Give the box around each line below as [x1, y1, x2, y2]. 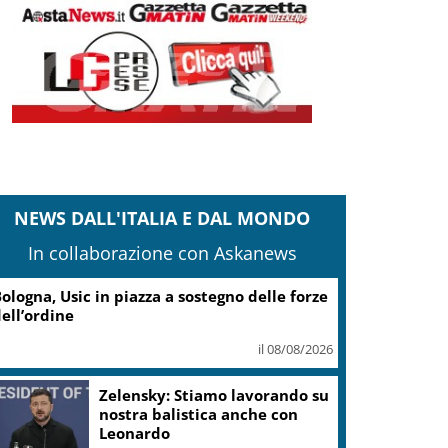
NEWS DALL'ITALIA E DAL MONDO [14, 205, 311, 230]
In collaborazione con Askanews [27, 240, 297, 265]
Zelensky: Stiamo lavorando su [99, 384, 330, 405]
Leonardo [99, 422, 171, 443]
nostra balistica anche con [99, 403, 299, 424]
